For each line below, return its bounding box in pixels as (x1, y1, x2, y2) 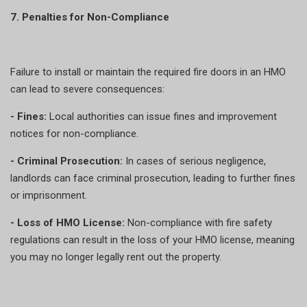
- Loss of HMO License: (10, 216, 127, 229)
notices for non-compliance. (10, 127, 138, 140)
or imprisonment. (10, 188, 87, 201)
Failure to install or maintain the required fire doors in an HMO (10, 65, 286, 78)
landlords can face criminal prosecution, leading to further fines (10, 171, 295, 184)
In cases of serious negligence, (123, 154, 266, 167)
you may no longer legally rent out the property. (10, 250, 221, 263)
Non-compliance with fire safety (127, 216, 272, 229)
